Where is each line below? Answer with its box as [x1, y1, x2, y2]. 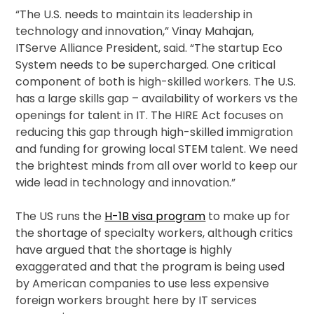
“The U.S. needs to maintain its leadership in [15, 6, 253, 23]
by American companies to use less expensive [15, 275, 270, 292]
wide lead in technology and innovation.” [15, 175, 236, 191]
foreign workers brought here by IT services [15, 292, 257, 309]
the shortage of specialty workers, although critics [15, 225, 294, 242]
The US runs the [15, 208, 105, 225]
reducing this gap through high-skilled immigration [15, 124, 294, 141]
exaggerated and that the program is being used [15, 259, 285, 275]
